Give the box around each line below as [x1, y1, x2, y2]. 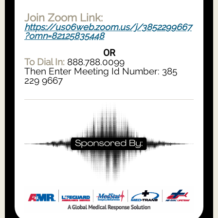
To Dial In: [24, 56, 67, 67]
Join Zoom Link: [24, 11, 103, 24]
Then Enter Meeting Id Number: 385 [24, 66, 177, 76]
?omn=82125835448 [24, 31, 104, 41]
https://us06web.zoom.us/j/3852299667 [24, 22, 192, 32]
